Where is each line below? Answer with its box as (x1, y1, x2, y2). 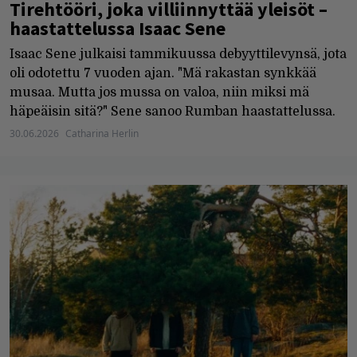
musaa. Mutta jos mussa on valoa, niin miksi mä (10, 85, 309, 100)
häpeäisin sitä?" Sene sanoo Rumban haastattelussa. (10, 104, 335, 120)
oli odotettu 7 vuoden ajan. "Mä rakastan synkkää (10, 66, 316, 81)
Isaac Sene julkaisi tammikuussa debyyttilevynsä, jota (10, 47, 347, 62)
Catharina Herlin (65, 127, 139, 141)
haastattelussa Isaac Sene (10, 16, 226, 41)
